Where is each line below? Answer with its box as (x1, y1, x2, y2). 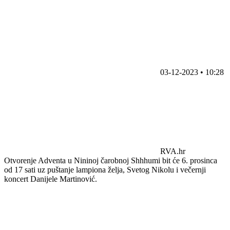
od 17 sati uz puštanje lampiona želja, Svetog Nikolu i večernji (4, 165, 206, 174)
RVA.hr (160, 146, 185, 156)
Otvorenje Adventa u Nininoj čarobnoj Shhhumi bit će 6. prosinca (4, 156, 217, 165)
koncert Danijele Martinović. (4, 174, 97, 183)
